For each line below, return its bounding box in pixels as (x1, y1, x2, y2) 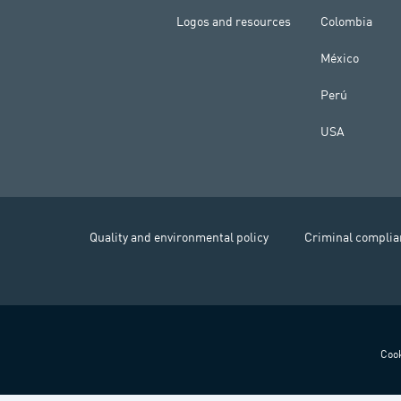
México (320, 49, 360, 66)
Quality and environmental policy (90, 229, 269, 246)
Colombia (320, 13, 373, 30)
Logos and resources (176, 13, 292, 30)
